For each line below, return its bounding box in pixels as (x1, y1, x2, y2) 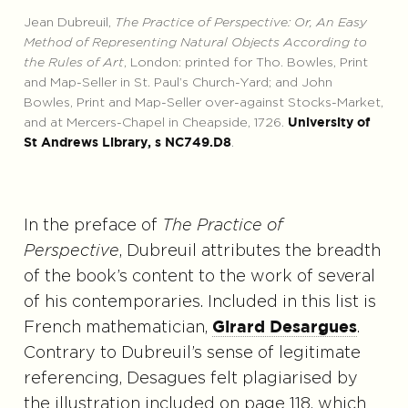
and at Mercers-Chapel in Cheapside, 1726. (23, 117, 288, 130)
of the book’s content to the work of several (23, 269, 375, 286)
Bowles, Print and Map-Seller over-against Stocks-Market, (23, 97, 383, 110)
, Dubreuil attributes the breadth (118, 243, 381, 260)
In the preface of (23, 218, 162, 235)
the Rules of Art (23, 56, 124, 70)
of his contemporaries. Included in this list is (23, 294, 376, 311)
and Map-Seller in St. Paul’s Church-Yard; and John (23, 76, 332, 90)
